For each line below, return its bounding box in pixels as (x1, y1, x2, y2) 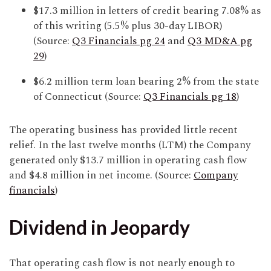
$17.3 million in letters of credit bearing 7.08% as (33, 3, 261, 19)
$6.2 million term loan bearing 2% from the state (33, 74, 259, 90)
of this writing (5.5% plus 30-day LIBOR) (33, 18, 222, 34)
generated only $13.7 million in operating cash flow (9, 152, 247, 169)
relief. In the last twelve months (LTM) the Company (9, 137, 250, 154)
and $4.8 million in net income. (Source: (9, 168, 194, 184)
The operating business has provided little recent (9, 122, 238, 139)
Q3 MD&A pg (188, 33, 252, 50)
